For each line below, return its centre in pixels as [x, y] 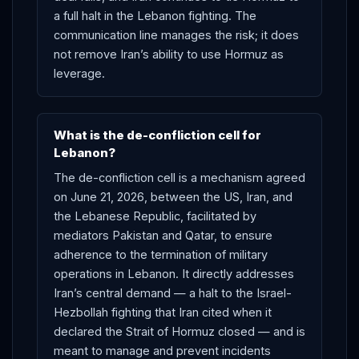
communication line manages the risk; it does [176, 34]
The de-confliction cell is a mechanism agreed [179, 177]
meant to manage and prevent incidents [162, 350]
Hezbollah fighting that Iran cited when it [163, 312]
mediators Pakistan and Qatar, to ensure [163, 235]
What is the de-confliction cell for [157, 135]
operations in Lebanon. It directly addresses [174, 273]
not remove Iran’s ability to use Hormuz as [169, 54]
